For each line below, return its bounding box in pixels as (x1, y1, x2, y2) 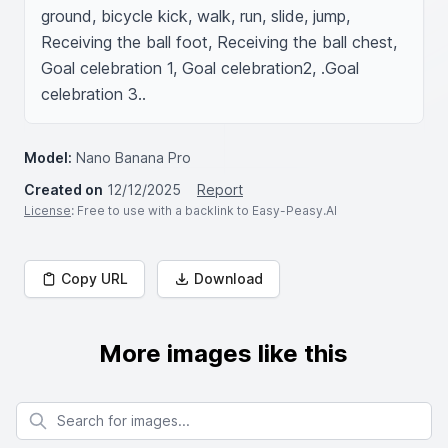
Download (194, 270, 263, 287)
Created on (24, 181, 103, 198)
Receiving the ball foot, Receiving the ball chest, (41, 32, 397, 52)
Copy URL (61, 270, 128, 287)
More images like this (99, 339, 349, 368)
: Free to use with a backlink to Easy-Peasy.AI (71, 203, 337, 218)
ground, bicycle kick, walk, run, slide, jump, (41, 6, 350, 26)
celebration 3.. (41, 84, 146, 104)
